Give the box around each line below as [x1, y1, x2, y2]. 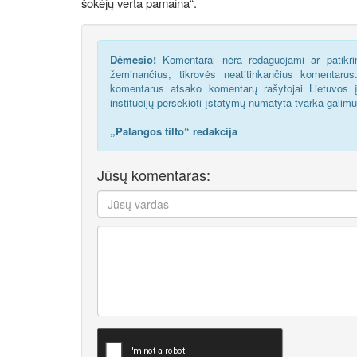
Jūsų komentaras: [97, 163, 210, 185]
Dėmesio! [110, 51, 156, 67]
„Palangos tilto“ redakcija [110, 123, 237, 139]
